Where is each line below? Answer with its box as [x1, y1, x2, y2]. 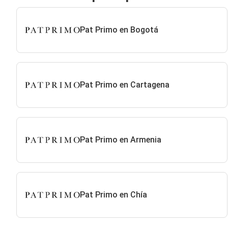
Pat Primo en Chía [79, 190, 147, 199]
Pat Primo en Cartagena [79, 80, 169, 90]
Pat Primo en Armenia [79, 135, 161, 145]
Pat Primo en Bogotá [79, 25, 158, 35]
